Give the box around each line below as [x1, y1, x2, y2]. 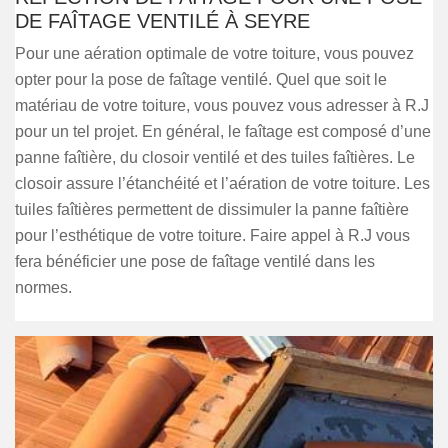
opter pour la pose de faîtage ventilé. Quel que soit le [15, 71, 387, 88]
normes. [15, 279, 72, 296]
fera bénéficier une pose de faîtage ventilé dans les [15, 253, 375, 270]
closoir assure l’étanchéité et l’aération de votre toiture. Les [15, 175, 430, 192]
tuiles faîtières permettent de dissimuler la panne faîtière [15, 201, 409, 218]
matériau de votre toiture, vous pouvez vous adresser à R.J [15, 97, 429, 114]
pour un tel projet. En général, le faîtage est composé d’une [15, 123, 431, 140]
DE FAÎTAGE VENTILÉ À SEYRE [15, 10, 310, 32]
